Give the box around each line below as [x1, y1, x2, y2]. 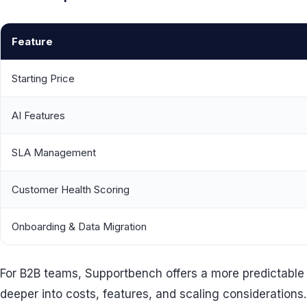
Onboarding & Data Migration [12, 220, 147, 234]
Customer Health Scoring [12, 183, 130, 197]
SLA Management [12, 146, 96, 160]
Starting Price [12, 72, 75, 86]
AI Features [12, 109, 65, 123]
